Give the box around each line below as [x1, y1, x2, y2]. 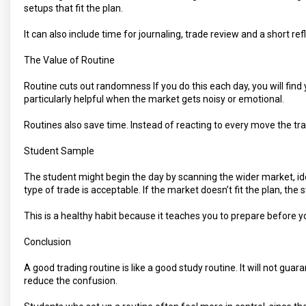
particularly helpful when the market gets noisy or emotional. [24, 93, 284, 105]
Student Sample [24, 145, 94, 156]
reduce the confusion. [24, 275, 117, 286]
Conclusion [24, 236, 71, 247]
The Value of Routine [24, 54, 115, 66]
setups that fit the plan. [24, 2, 123, 14]
